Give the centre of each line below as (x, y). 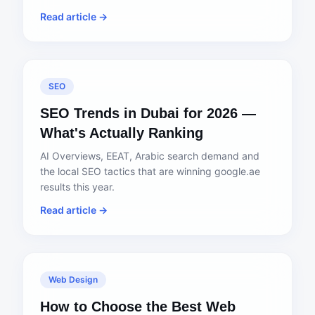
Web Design (73, 279)
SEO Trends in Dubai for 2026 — (148, 113)
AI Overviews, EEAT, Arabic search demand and (150, 156)
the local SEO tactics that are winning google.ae (150, 171)
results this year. (77, 187)
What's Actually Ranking (122, 133)
